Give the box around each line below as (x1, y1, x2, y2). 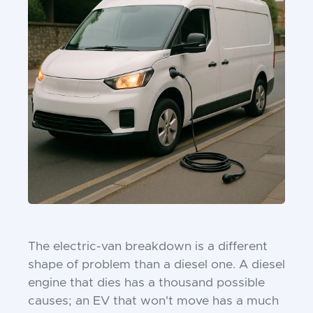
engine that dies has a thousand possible (28, 277, 265, 289)
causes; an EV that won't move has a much (28, 295, 279, 307)
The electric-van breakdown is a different (28, 240, 268, 253)
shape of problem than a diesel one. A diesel (28, 259, 285, 271)
